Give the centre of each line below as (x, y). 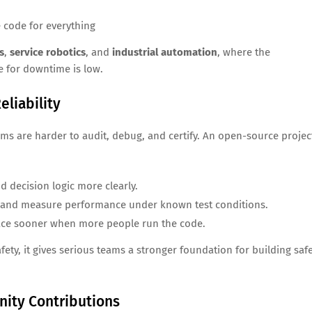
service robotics (48, 53)
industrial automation (165, 53)
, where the (244, 53)
